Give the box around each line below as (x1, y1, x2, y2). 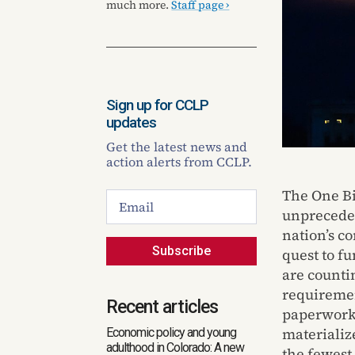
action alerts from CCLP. (106, 152, 253, 170)
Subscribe (152, 243, 212, 259)
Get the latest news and (106, 137, 248, 155)
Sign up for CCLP (106, 95, 209, 114)
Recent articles (106, 296, 219, 319)
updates (106, 113, 157, 132)
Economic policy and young (106, 325, 237, 341)
